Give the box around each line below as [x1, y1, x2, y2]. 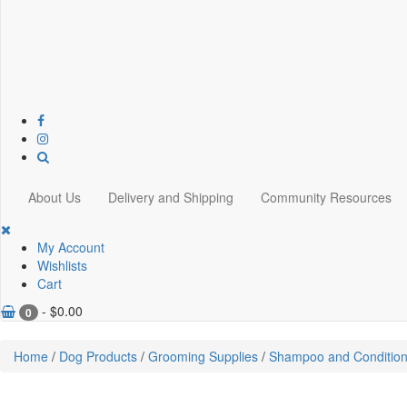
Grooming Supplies [148, 347, 258, 366]
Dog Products [59, 347, 137, 366]
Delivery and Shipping [108, 188, 233, 206]
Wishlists [37, 256, 87, 274]
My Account [37, 238, 104, 256]
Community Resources [261, 188, 392, 206]
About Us [28, 188, 81, 206]
